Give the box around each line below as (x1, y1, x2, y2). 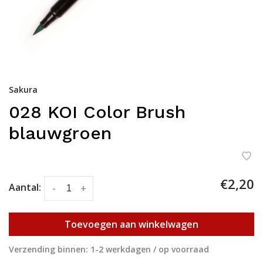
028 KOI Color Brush (9, 102, 186, 123)
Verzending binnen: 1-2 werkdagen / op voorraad (9, 243, 209, 255)
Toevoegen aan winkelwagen (65, 217, 198, 231)
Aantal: (9, 181, 41, 194)
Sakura (9, 84, 38, 96)
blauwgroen (9, 123, 112, 144)
